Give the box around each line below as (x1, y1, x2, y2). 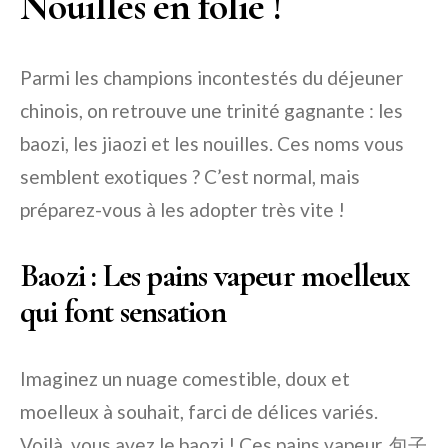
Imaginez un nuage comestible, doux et (20, 367, 350, 391)
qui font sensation (20, 292, 227, 332)
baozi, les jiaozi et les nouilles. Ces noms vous (20, 132, 404, 156)
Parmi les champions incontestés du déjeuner (20, 66, 403, 90)
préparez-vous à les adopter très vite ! (20, 198, 345, 222)
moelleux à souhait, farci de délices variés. (20, 400, 378, 424)
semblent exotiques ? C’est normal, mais (20, 165, 360, 189)
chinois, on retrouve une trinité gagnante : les (20, 99, 403, 123)
